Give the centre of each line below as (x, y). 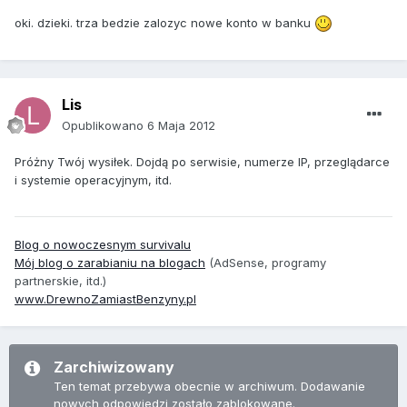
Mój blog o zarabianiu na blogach (110, 262)
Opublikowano (104, 125)
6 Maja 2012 (181, 125)
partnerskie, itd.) (60, 280)
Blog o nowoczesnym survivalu (103, 244)
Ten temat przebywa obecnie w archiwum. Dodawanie (209, 386)
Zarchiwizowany (114, 367)
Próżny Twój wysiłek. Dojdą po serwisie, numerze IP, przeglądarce (202, 161)
